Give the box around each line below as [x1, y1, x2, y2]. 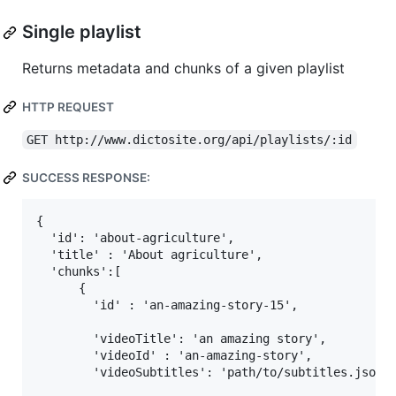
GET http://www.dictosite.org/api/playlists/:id [27, 133, 353, 148]
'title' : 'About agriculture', [36, 247, 263, 263]
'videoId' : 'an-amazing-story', [36, 348, 312, 363]
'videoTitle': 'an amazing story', [36, 331, 326, 346]
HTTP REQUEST [22, 100, 114, 115]
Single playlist [22, 21, 141, 43]
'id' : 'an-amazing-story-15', [36, 298, 298, 313]
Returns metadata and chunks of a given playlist [22, 59, 345, 78]
